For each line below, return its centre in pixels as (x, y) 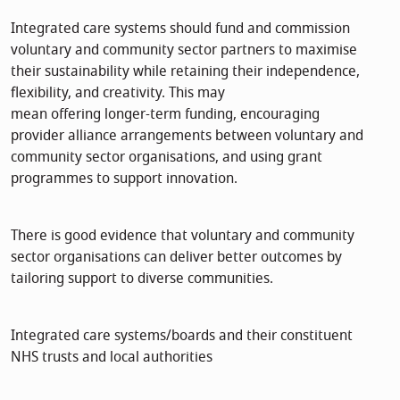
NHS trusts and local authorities (112, 357)
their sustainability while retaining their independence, (185, 71)
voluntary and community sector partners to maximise (184, 50)
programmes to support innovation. (124, 178)
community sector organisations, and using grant (167, 157)
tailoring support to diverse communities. (142, 278)
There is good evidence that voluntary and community (183, 235)
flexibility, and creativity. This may (118, 92)
